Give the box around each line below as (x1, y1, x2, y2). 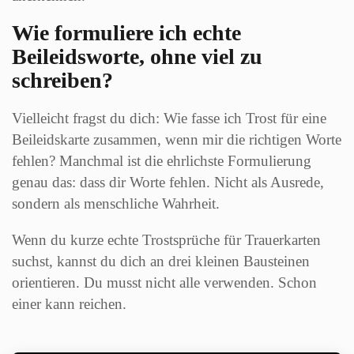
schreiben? (12, 68, 113, 93)
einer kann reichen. (12, 296, 126, 313)
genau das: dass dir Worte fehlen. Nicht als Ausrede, (12, 174, 324, 191)
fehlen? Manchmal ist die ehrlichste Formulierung (12, 153, 311, 170)
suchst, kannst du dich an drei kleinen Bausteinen (12, 253, 310, 270)
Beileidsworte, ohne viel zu (12, 44, 262, 70)
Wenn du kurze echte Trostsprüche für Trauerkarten (12, 232, 321, 249)
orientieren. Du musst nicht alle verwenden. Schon (12, 274, 317, 292)
